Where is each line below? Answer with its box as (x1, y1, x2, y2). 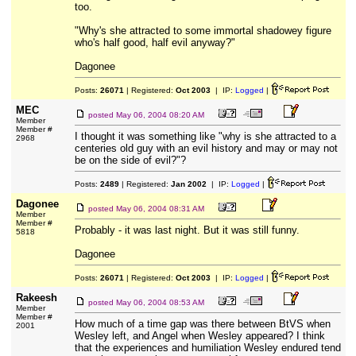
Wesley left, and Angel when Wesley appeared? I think (74, 330, 325, 342)
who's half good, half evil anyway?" (74, 37, 235, 48)
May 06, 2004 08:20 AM (115, 110, 204, 119)
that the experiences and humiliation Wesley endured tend (74, 342, 341, 354)
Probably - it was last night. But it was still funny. (74, 224, 300, 236)
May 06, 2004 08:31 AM (115, 204, 204, 213)
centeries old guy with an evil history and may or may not (74, 142, 338, 154)
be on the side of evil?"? (74, 154, 186, 166)
